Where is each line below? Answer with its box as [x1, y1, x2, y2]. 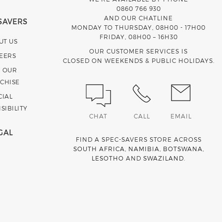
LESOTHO [92, 154, 124, 162]
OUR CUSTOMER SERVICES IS [89, 48, 188, 55]
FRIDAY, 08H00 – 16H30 [99, 33, 178, 40]
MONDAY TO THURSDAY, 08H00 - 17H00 [71, 24, 206, 31]
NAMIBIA [128, 145, 160, 152]
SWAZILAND [143, 154, 184, 162]
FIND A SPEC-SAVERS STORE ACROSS [75, 135, 202, 143]
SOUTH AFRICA [73, 145, 125, 152]
